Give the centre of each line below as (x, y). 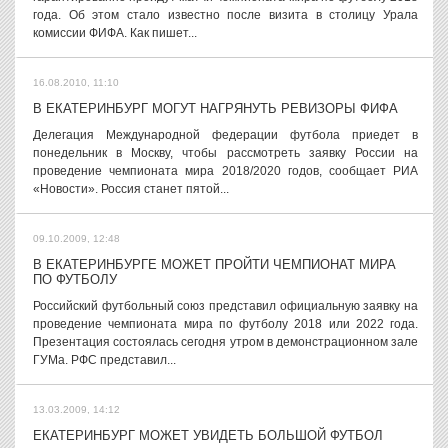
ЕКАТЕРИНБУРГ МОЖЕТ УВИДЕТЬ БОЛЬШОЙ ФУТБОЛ (208, 435)
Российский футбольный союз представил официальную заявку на (225, 306)
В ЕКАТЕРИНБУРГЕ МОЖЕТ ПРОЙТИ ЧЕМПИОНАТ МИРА (214, 264)
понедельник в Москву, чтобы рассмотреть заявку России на (225, 153)
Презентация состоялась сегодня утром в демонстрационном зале (225, 342)
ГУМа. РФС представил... (104, 360)
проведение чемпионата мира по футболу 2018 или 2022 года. (225, 324)
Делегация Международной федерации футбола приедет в (225, 135)
